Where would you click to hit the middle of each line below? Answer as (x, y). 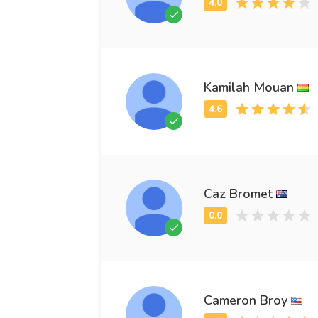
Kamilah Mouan (249, 87)
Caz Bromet (238, 193)
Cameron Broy (246, 300)
